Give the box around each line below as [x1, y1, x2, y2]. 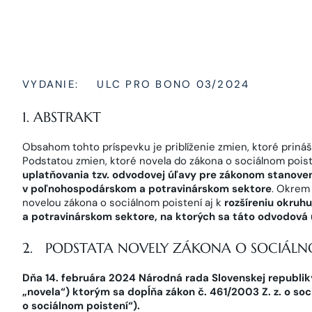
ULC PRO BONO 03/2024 [93, 77, 250, 91]
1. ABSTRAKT [22, 109, 101, 126]
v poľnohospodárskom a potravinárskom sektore [22, 182, 272, 196]
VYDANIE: [22, 77, 79, 91]
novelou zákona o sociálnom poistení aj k [22, 196, 224, 210]
